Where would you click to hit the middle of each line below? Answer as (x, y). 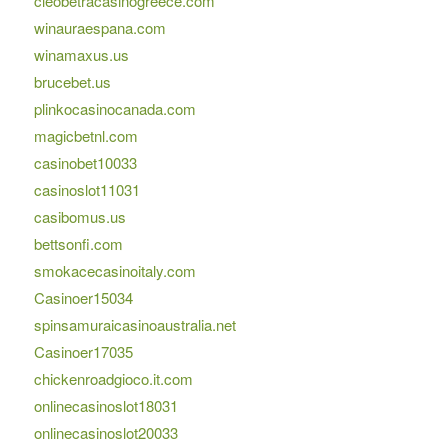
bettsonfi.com (78, 244)
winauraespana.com (99, 28)
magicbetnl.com (85, 136)
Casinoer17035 (83, 352)
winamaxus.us (81, 55)
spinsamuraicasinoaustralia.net (134, 325)
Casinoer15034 (83, 298)
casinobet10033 (85, 163)
